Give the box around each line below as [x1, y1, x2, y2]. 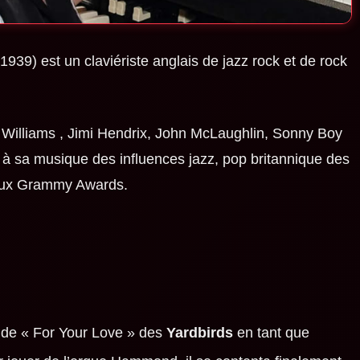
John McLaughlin [154, 125, 264, 142]
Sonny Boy [272, 125, 342, 142]
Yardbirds [166, 325, 233, 342]
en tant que [232, 325, 309, 342]
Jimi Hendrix [67, 125, 147, 142]
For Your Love [28, 325, 123, 342]
